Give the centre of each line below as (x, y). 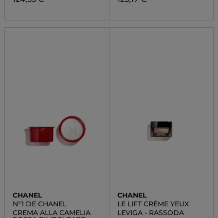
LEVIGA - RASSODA (150, 213)
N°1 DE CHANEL (39, 204)
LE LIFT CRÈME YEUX (153, 204)
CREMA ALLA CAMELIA (51, 213)
